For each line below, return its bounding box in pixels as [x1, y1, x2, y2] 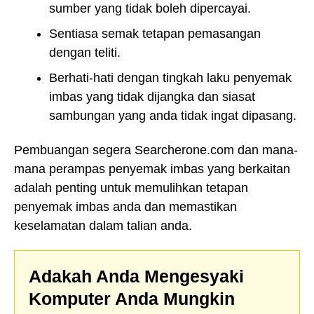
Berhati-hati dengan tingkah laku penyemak [49, 71, 292, 86]
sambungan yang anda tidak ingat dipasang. [49, 109, 296, 123]
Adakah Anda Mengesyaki [29, 266, 244, 287]
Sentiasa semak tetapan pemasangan [49, 27, 261, 41]
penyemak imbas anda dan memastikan [14, 199, 237, 214]
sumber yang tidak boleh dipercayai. [49, 1, 251, 16]
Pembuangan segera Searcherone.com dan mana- [14, 142, 298, 157]
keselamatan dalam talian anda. [14, 218, 192, 233]
